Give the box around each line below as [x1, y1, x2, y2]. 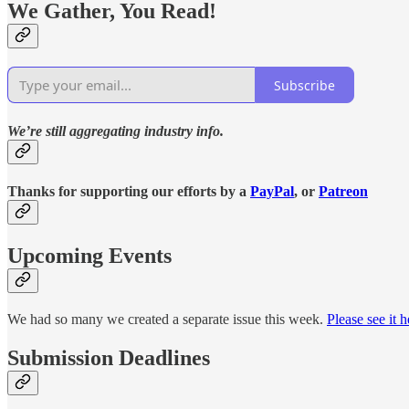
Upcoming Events [7, 244, 172, 268]
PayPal [250, 183, 294, 199]
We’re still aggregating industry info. [7, 122, 224, 139]
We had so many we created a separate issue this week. [7, 311, 327, 328]
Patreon [319, 183, 368, 199]
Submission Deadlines [7, 345, 210, 370]
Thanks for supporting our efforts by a [7, 183, 250, 199]
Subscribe [274, 76, 335, 94]
